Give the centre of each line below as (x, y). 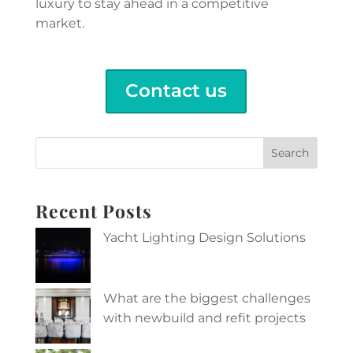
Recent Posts (93, 210)
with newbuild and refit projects (204, 318)
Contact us (176, 91)
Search (290, 153)
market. (59, 23)
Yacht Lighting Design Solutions (204, 237)
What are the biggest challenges (206, 298)
